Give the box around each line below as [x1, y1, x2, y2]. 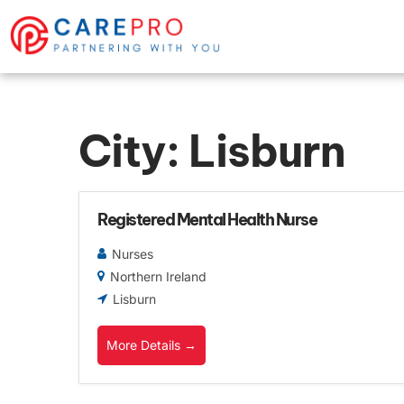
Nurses [112, 245, 153, 262]
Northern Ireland [110, 268, 207, 284]
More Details [106, 336, 184, 353]
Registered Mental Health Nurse [97, 208, 317, 230]
